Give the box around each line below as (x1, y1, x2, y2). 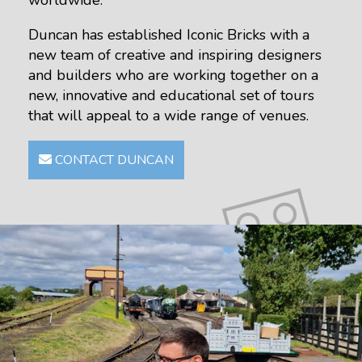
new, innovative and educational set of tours (28, 86, 314, 106)
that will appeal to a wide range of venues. (28, 106, 309, 126)
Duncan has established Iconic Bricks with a (28, 25, 309, 45)
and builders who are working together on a (28, 65, 318, 86)
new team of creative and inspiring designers (28, 45, 322, 65)
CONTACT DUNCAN (52, 151, 174, 170)
